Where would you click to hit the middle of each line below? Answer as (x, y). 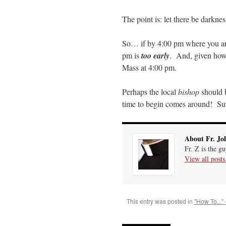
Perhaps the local (150, 92)
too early (155, 56)
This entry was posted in (160, 201)
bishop (189, 92)
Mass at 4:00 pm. (149, 68)
